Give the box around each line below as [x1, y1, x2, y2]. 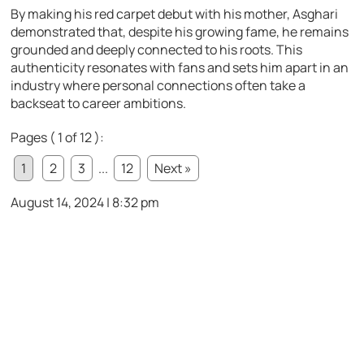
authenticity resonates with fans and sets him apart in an [11, 58, 349, 76]
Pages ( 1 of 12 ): [11, 128, 105, 146]
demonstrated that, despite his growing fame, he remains [11, 22, 349, 41]
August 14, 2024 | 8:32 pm [11, 193, 160, 211]
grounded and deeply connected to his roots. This [11, 40, 303, 58]
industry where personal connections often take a [11, 76, 306, 94]
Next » [154, 158, 193, 177]
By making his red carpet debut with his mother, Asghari [11, 4, 339, 23]
